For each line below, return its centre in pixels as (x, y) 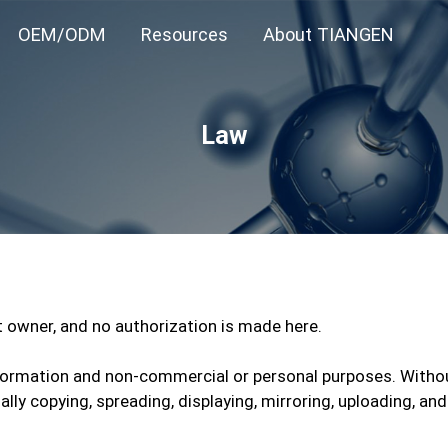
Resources (184, 34)
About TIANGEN (328, 34)
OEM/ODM (61, 34)
